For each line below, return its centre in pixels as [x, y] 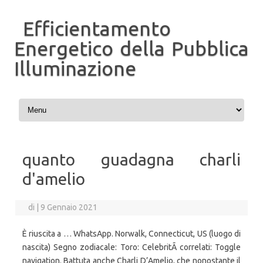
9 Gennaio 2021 [69, 207]
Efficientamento [97, 28]
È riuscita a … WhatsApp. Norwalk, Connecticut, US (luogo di [131, 234]
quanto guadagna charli [131, 159]
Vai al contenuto [46, 100]
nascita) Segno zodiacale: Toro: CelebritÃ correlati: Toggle [131, 247]
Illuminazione [75, 68]
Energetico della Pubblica [131, 48]
